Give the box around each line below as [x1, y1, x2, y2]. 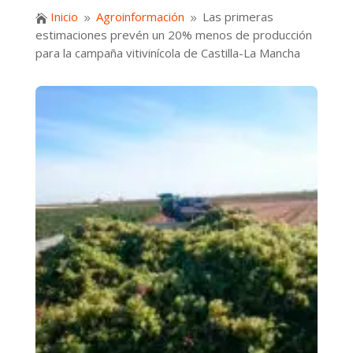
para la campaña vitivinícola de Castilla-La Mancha [35, 45, 300, 61]
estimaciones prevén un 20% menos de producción [35, 27, 312, 43]
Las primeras [202, 9, 273, 25]
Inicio [50, 9, 78, 25]
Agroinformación [95, 9, 184, 25]
